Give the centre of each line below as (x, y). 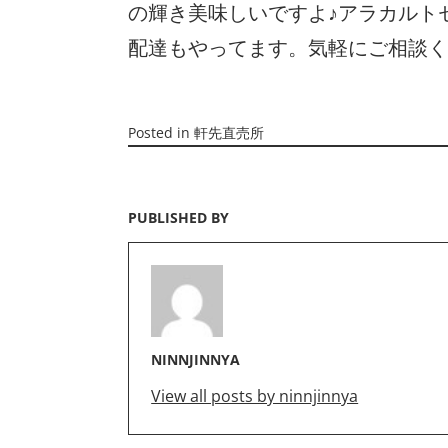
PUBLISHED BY (178, 217)
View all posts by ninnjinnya (255, 395)
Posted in (161, 132)
